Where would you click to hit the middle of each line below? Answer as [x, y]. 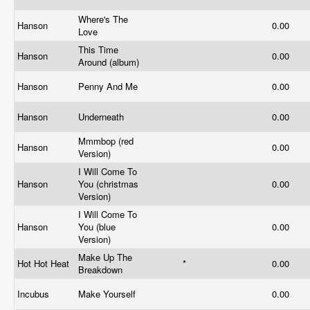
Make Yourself [108, 294]
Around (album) [110, 62]
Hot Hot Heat [45, 263]
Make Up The [105, 257]
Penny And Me [109, 86]
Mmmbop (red [106, 141]
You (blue [97, 227]
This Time [98, 49]
